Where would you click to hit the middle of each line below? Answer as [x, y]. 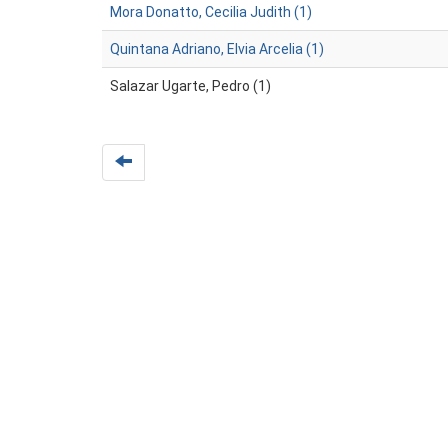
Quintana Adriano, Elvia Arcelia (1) [217, 49]
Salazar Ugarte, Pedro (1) [190, 86]
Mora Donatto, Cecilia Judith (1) [211, 12]
